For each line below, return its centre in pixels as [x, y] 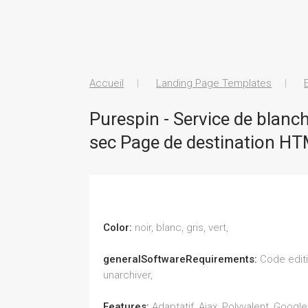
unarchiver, [128, 275]
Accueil [107, 83]
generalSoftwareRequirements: [181, 259]
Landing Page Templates [214, 83]
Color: [119, 228]
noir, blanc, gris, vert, [181, 228]
